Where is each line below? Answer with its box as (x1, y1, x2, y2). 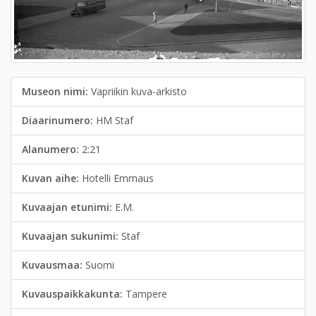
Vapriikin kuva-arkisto (91, 85, 187, 99)
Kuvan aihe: (22, 171, 82, 186)
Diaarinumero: (22, 114, 96, 128)
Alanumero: (22, 142, 82, 157)
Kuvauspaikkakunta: (22, 287, 126, 301)
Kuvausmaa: (22, 258, 85, 272)
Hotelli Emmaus (82, 171, 154, 186)
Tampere (126, 287, 167, 301)
